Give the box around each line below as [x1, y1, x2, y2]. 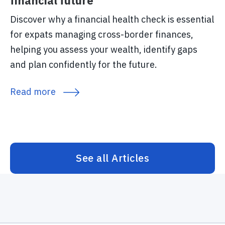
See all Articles [76, 151, 149, 165]
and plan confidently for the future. [10, 59, 157, 71]
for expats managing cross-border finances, [10, 29, 193, 41]
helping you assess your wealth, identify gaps [10, 44, 197, 56]
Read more [10, 86, 56, 98]
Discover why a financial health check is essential [10, 14, 214, 26]
